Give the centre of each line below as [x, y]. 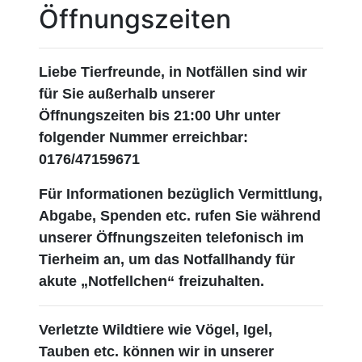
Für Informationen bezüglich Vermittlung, [181, 194]
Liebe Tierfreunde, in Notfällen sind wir [173, 72]
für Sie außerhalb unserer [127, 94]
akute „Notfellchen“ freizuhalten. [154, 282]
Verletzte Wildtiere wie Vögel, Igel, [156, 330]
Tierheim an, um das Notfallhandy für [167, 260]
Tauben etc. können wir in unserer [156, 352]
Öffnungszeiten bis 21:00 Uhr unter [160, 116]
